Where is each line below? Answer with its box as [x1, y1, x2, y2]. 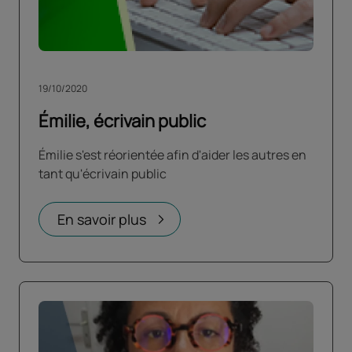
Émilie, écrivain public [38, 108, 206, 133]
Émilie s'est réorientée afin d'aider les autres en [38, 145, 306, 163]
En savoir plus [57, 209, 146, 229]
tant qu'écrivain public [38, 164, 167, 182]
